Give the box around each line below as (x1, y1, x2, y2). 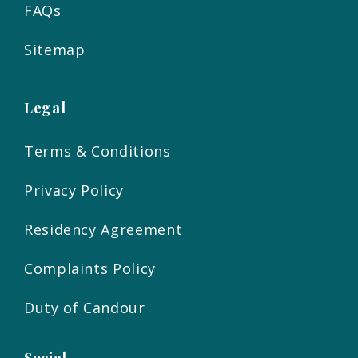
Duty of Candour (24, 298, 145, 318)
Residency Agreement (24, 220, 183, 240)
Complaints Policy (24, 259, 156, 279)
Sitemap (24, 40, 86, 60)
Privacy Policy (24, 181, 124, 201)
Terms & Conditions (24, 141, 171, 161)
